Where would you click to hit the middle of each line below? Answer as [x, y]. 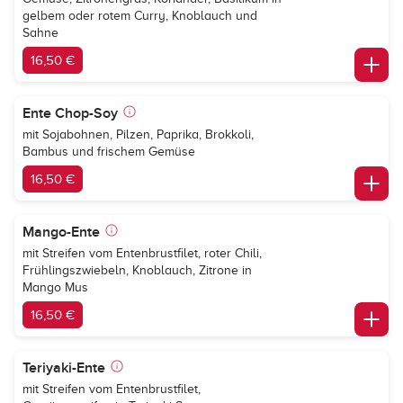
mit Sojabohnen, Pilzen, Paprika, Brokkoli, [138, 134]
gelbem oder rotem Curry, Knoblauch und [140, 16]
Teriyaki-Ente [64, 368]
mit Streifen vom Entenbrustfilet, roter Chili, [142, 253]
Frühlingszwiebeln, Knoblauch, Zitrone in [137, 270]
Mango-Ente [61, 232]
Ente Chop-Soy [70, 113]
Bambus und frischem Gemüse [109, 152]
